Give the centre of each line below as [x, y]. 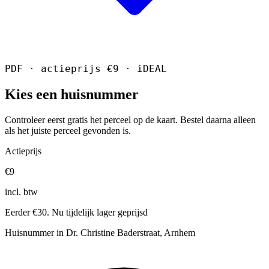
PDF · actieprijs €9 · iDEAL [86, 68]
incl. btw [21, 192]
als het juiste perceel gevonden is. [68, 130]
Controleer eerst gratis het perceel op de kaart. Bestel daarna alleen [130, 119]
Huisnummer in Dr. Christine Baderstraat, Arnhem [100, 232]
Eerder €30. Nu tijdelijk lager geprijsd [76, 212]
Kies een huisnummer [72, 94]
